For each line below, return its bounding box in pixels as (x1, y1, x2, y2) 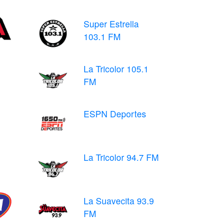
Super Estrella (84, 18, 139, 30)
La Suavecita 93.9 (84, 195, 154, 207)
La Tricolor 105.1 (84, 63, 149, 75)
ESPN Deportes (84, 108, 146, 120)
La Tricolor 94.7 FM (84, 151, 159, 163)
